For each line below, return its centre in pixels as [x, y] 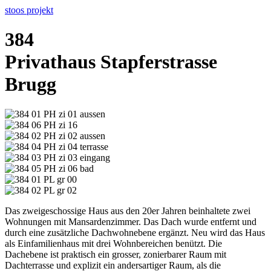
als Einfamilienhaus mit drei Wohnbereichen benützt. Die [113, 243]
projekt [40, 10]
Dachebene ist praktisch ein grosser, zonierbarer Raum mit [116, 254]
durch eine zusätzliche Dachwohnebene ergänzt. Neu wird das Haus [135, 232]
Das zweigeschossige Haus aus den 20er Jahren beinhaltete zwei [128, 211]
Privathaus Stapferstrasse [111, 62]
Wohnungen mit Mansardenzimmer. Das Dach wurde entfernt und [131, 221]
